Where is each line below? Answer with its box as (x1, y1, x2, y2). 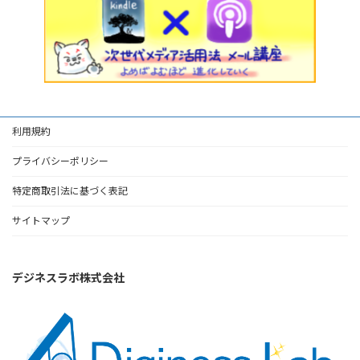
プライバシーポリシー (12, 155, 108, 168)
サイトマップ (12, 215, 70, 227)
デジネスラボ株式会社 (12, 271, 125, 285)
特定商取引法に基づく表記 (12, 185, 128, 198)
